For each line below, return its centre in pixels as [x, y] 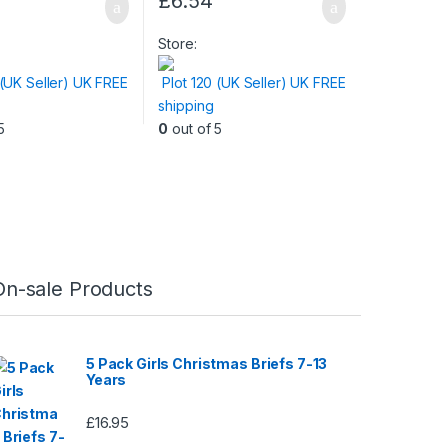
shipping [186, 105]
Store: [179, 43]
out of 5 [195, 128]
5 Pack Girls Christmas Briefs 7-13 [207, 363]
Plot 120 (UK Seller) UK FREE [254, 82]
